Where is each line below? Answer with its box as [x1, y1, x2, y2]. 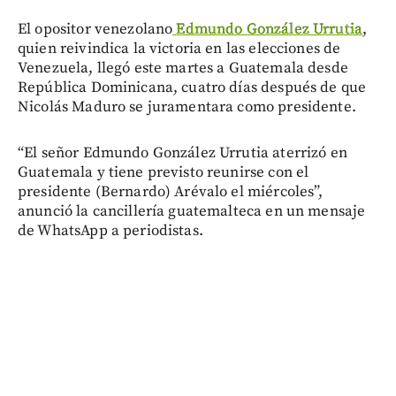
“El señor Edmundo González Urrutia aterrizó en [18, 142, 347, 163]
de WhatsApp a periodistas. [18, 220, 203, 240]
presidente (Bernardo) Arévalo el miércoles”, [18, 181, 324, 202]
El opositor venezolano [18, 19, 173, 39]
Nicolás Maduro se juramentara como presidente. [18, 96, 356, 117]
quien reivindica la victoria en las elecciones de [18, 38, 341, 58]
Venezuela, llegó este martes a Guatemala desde [18, 57, 348, 78]
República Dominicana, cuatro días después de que [18, 77, 367, 97]
